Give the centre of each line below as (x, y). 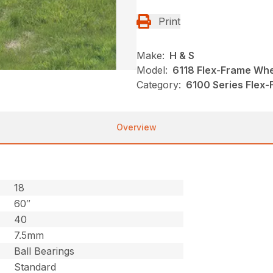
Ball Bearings (44, 251)
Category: (159, 85)
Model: (152, 70)
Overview (136, 127)
